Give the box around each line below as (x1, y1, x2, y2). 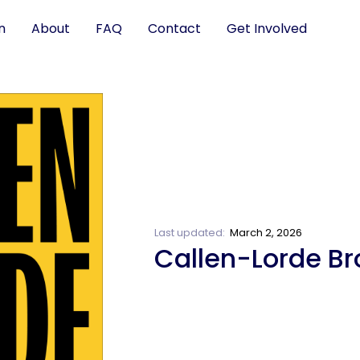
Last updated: (154, 224, 230, 240)
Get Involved (226, 18, 307, 38)
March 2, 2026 (230, 224, 302, 240)
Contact (147, 18, 201, 38)
